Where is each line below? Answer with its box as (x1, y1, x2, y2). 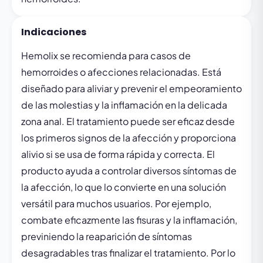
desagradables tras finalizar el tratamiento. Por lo (21, 247, 235, 259)
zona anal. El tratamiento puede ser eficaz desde (21, 115, 235, 127)
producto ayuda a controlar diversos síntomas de (21, 164, 237, 177)
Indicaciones (21, 25, 86, 39)
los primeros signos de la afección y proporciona (21, 131, 236, 144)
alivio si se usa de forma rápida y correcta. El (21, 148, 215, 160)
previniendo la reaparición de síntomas (21, 230, 192, 242)
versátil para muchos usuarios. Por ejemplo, (21, 197, 211, 210)
